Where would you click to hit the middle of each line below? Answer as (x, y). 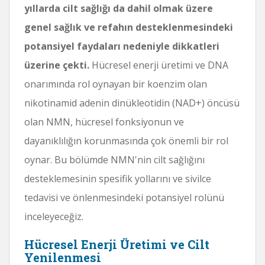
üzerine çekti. (57, 65)
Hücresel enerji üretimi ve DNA (159, 65)
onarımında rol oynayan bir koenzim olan (116, 84)
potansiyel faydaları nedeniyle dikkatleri (122, 46)
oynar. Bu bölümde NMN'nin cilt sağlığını (114, 159)
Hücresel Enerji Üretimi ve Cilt (117, 244)
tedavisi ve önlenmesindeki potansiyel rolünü (124, 197)
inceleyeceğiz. (54, 216)
